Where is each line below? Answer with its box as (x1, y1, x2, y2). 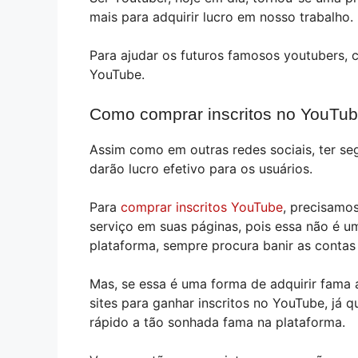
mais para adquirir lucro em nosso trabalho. (89, 9, 353, 26)
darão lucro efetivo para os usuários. (89, 161, 312, 177)
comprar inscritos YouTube (121, 199, 283, 216)
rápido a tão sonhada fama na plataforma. (89, 314, 345, 331)
